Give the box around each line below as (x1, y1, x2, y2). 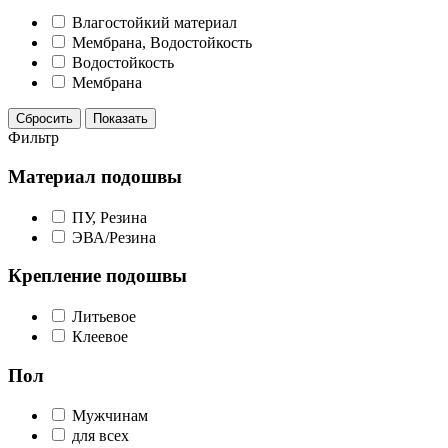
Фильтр (8, 129, 59, 147)
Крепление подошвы (8, 265, 187, 287)
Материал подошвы (8, 165, 182, 187)
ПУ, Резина (72, 208, 147, 226)
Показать (93, 111, 148, 127)
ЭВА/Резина (72, 228, 156, 246)
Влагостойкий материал (72, 14, 237, 32)
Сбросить (16, 111, 73, 127)
